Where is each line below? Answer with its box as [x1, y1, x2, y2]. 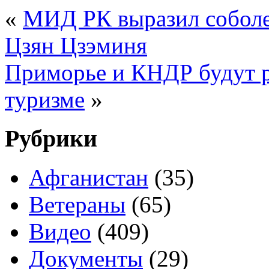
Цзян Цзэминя [5, 32, 147, 59]
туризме [5, 86, 85, 113]
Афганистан [29, 164, 148, 190]
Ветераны [29, 191, 125, 217]
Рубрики [5, 125, 97, 153]
